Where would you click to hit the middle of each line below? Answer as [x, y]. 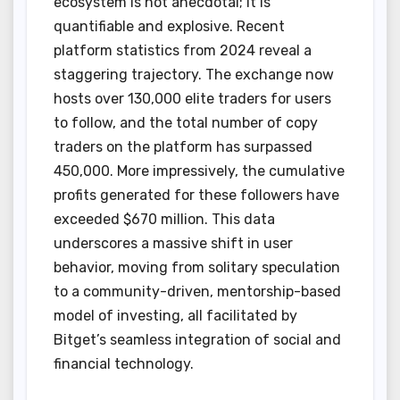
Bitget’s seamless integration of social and [197, 339]
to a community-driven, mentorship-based [197, 291]
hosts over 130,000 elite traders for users [192, 98]
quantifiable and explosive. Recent [169, 26]
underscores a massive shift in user [173, 243]
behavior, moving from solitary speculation [197, 267]
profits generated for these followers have [196, 195]
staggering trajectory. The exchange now [194, 74]
